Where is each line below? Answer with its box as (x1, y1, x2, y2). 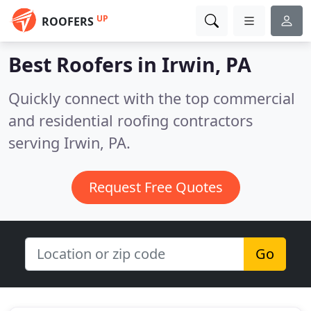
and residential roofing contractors (8, 110, 253, 131)
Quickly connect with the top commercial (8, 88, 295, 108)
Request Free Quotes (88, 178, 223, 196)
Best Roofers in (8, 51, 162, 78)
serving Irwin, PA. (8, 133, 131, 153)
